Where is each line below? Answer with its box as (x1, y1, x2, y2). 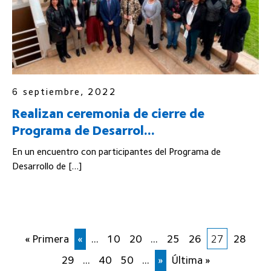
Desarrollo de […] (12, 160, 82, 172)
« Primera (25, 232, 69, 246)
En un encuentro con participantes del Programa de (12, 146, 221, 158)
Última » (171, 253, 211, 267)
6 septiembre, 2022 (12, 86, 117, 98)
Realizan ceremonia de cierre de (12, 105, 204, 122)
